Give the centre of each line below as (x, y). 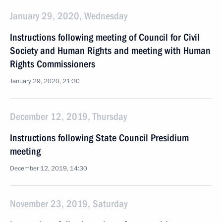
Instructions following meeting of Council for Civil (105, 37)
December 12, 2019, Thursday (68, 116)
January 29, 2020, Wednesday (69, 16)
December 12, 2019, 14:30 (49, 168)
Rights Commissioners (53, 64)
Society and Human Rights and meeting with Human (110, 51)
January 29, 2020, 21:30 (45, 81)
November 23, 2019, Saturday (69, 204)
